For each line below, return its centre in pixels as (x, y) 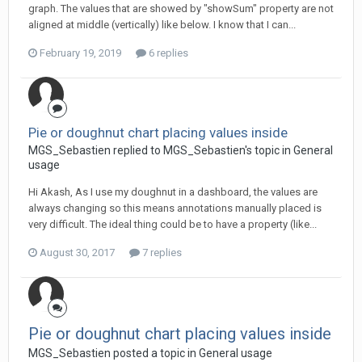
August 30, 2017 (77, 253)
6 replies (167, 53)
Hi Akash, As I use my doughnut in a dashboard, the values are (173, 192)
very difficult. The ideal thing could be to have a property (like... (173, 224)
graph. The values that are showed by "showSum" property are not (181, 8)
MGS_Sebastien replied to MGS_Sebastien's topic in (161, 150)
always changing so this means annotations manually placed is (175, 208)
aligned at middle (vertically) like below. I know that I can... (162, 25)
